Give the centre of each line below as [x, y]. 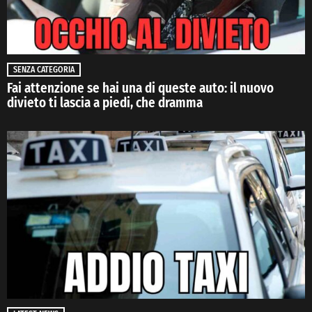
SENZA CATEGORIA [44, 70]
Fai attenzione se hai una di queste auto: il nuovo [140, 88]
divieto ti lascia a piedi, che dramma [105, 103]
